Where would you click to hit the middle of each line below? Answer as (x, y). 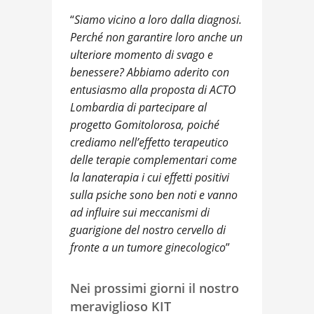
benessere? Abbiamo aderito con (150, 72)
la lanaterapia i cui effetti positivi (150, 177)
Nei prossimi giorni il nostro (155, 288)
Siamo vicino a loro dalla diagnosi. (158, 19)
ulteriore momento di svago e (142, 54)
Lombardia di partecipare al (138, 107)
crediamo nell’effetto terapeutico (149, 142)
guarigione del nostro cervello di (148, 230)
